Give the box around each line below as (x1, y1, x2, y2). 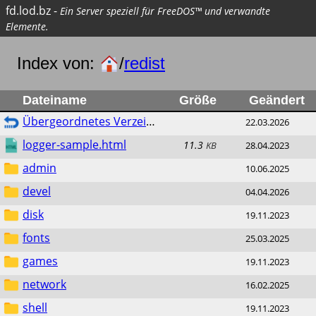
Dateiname (23, 93, 87, 107)
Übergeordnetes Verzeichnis (23, 114, 146, 130)
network (23, 276, 66, 293)
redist (124, 54, 165, 73)
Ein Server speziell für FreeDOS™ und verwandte (60, 4, 270, 18)
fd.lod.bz (6, 3, 51, 18)
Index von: (17, 54, 99, 73)
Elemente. (6, 20, 49, 33)
